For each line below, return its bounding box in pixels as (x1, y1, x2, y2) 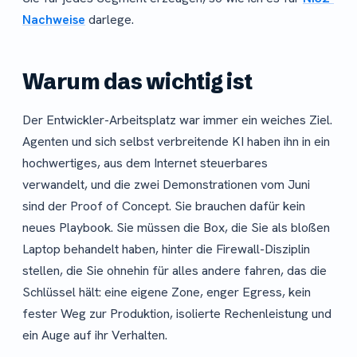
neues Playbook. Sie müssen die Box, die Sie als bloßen (22, 219, 330, 237)
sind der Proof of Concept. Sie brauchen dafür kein (22, 198, 305, 215)
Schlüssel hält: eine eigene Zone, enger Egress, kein (22, 284, 311, 301)
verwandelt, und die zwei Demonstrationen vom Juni (22, 176, 310, 194)
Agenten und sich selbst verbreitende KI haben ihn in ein (22, 133, 330, 151)
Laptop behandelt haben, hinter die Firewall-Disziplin (22, 241, 310, 258)
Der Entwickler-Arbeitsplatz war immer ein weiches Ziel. (22, 112, 332, 129)
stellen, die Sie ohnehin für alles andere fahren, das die (22, 262, 327, 280)
